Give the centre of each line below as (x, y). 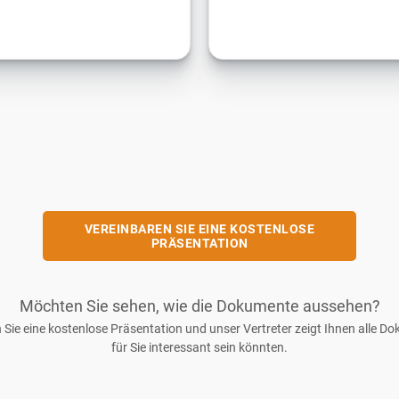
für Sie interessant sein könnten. (199, 347)
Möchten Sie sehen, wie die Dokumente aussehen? (199, 305)
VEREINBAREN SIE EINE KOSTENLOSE (199, 228)
